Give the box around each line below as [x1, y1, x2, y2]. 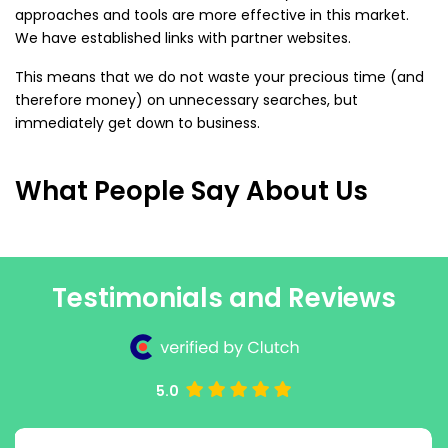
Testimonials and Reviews [52, 280, 396, 317]
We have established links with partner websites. [15, 28, 351, 49]
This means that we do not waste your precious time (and [15, 67, 424, 88]
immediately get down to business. [15, 113, 260, 134]
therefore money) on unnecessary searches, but [15, 90, 358, 111]
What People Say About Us [15, 173, 368, 210]
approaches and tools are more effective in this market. [15, 5, 409, 26]
